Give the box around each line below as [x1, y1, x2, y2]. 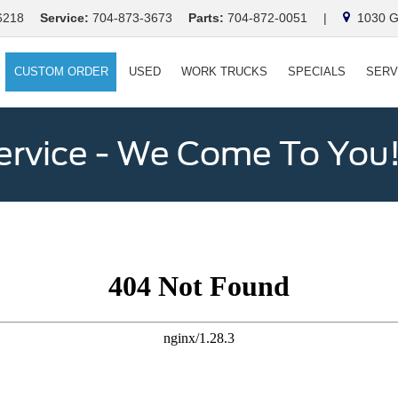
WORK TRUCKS [180, 65, 267, 78]
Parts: [188, 11, 224, 25]
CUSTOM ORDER [13, 65, 108, 78]
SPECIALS [287, 65, 346, 78]
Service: [40, 11, 89, 25]
